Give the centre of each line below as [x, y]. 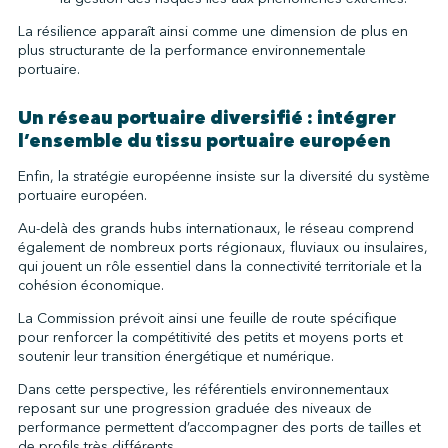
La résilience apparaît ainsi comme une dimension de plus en [212, 31]
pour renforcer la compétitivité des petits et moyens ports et [210, 337]
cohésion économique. [90, 285]
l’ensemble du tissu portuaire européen [204, 140]
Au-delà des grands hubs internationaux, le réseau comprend [215, 228]
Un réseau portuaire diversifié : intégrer [206, 117]
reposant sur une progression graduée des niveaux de [194, 408]
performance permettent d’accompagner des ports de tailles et [219, 427]
